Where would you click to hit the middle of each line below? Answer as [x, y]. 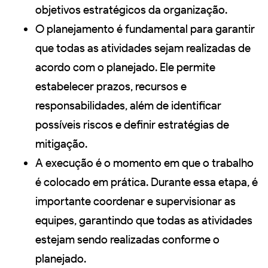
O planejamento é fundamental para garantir [145, 29]
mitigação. [61, 144]
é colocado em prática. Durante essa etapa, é [147, 182]
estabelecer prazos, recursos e [111, 87]
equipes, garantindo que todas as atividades [144, 221]
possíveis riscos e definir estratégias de [132, 125]
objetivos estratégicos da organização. [131, 10]
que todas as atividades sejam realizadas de [143, 48]
